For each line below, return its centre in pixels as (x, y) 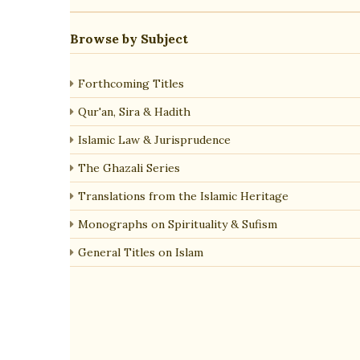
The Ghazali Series (129, 168)
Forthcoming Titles (131, 84)
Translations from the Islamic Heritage (183, 196)
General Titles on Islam (141, 252)
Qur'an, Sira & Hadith (134, 112)
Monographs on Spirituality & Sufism (178, 224)
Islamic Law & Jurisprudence (154, 140)
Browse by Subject (129, 39)
